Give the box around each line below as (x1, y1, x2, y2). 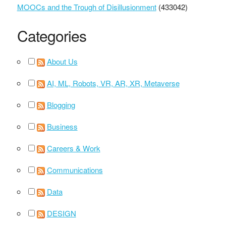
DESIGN (46, 207, 76, 218)
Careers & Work (46, 142, 100, 153)
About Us (46, 55, 78, 67)
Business (46, 121, 78, 132)
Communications (46, 164, 103, 175)
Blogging (46, 99, 75, 110)
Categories (17, 24, 86, 46)
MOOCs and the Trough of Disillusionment (17, 1, 156, 12)
